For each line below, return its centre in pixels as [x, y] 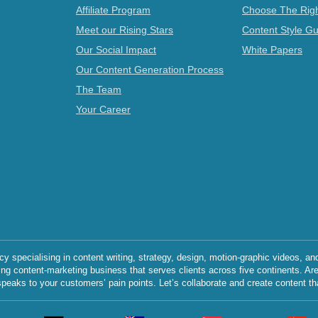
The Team [99, 89]
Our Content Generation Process [150, 70]
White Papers [272, 50]
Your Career [103, 109]
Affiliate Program [113, 10]
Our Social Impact [116, 50]
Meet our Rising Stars [125, 30]
